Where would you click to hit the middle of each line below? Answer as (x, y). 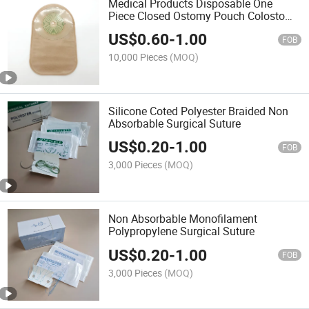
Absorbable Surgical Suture (175, 123)
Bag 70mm (136, 28)
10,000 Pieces (138, 57)
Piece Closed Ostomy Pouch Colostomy (205, 16)
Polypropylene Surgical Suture (182, 231)
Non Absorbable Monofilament (183, 219)
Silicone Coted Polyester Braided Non (199, 111)
